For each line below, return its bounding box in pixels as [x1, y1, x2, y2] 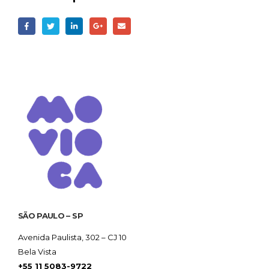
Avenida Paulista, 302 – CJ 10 [18, 232, 127, 243]
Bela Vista [18, 247, 56, 257]
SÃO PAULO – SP [18, 211, 83, 221]
